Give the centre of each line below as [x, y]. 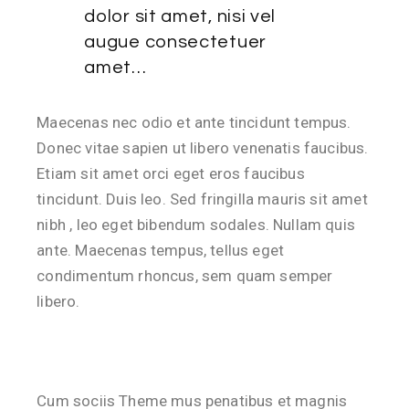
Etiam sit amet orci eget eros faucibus [171, 173]
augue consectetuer [175, 42]
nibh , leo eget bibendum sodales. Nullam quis [196, 225]
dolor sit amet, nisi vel [180, 16]
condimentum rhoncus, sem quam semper [185, 276]
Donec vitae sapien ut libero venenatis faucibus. [203, 148]
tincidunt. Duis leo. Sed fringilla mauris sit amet [202, 199]
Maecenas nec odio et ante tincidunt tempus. [194, 122]
